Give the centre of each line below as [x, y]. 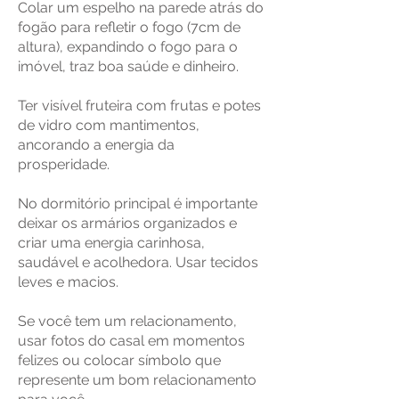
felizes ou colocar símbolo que [119, 360]
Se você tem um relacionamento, [127, 321]
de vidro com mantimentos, [109, 125]
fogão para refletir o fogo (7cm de [129, 27]
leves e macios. [68, 282]
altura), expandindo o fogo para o [128, 47]
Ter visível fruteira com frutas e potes [139, 106]
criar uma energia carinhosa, [111, 243]
